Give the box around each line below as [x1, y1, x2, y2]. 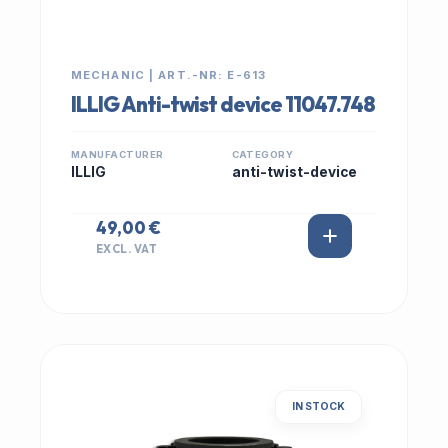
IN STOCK [292, 400, 345, 413]
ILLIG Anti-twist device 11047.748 [71, 91, 375, 117]
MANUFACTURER [71, 149, 164, 160]
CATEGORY [231, 149, 294, 160]
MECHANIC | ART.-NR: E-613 [71, 68, 266, 82]
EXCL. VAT [96, 241, 158, 256]
